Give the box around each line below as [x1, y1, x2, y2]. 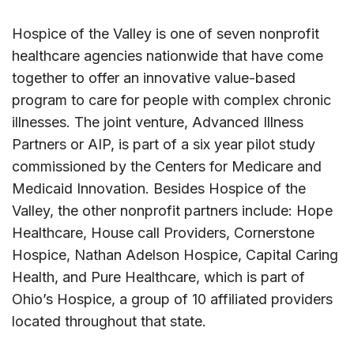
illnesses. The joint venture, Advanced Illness [12, 114, 303, 131]
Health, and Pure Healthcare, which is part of [12, 269, 305, 286]
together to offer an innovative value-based [12, 70, 296, 87]
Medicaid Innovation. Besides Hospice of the [12, 180, 306, 198]
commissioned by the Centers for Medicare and [12, 158, 322, 175]
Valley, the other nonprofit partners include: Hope [12, 202, 333, 220]
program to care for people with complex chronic [12, 92, 331, 109]
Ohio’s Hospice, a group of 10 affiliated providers [12, 291, 333, 308]
